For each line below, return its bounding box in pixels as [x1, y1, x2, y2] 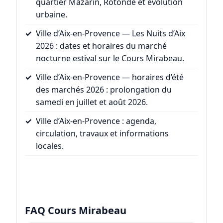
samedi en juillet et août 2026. [35, 96, 148, 108]
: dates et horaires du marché [53, 40, 167, 51]
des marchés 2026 [35, 84, 104, 95]
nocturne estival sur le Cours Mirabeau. [35, 52, 184, 64]
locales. [35, 140, 64, 151]
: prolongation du [104, 84, 172, 95]
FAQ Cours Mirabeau [24, 203, 126, 217]
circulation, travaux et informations [35, 127, 169, 139]
